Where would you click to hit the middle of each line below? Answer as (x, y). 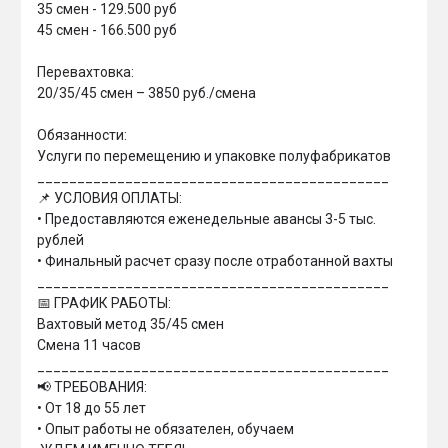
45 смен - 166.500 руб (107, 30)
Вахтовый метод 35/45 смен (130, 324)
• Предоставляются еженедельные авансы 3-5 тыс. (208, 219)
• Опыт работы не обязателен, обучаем (165, 429)
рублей (60, 240)
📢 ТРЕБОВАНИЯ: (92, 387)
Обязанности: (83, 135)
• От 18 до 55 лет (91, 408)
